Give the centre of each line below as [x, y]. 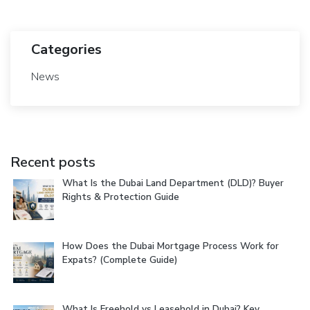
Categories [66, 49]
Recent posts [53, 162]
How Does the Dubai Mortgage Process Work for [171, 246]
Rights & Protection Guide [121, 197]
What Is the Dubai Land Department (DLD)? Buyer [173, 183]
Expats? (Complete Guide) [120, 259]
